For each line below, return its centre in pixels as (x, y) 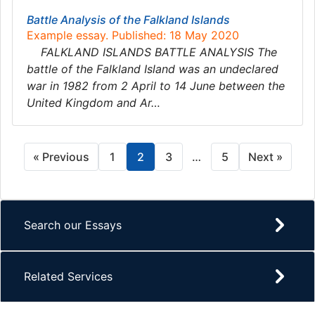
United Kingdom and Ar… (94, 103)
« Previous (61, 157)
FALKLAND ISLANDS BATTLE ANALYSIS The (152, 52)
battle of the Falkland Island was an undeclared (153, 69)
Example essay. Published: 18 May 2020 (133, 35)
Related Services (68, 276)
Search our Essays (73, 225)
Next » (265, 157)
